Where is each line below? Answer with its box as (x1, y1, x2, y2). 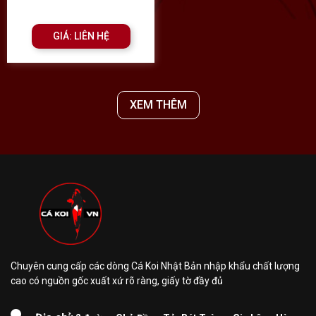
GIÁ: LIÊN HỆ (52, 30, 109, 42)
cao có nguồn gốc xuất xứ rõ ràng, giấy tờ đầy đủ (11, 274, 223, 286)
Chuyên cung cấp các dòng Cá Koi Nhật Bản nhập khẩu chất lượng (11, 260, 300, 272)
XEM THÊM (129, 97, 187, 111)
